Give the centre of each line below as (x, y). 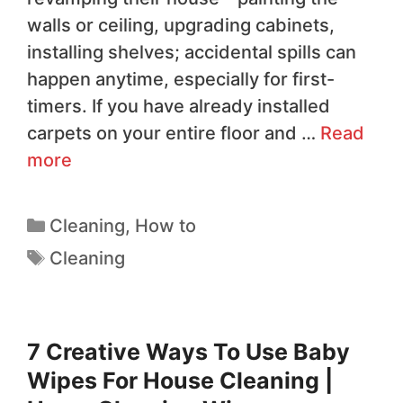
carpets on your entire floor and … (174, 134)
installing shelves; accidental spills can (192, 53)
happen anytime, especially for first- (181, 80)
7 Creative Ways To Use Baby (188, 352)
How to (166, 226)
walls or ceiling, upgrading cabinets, (181, 26)
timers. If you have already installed (179, 107)
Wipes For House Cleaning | (180, 381)
